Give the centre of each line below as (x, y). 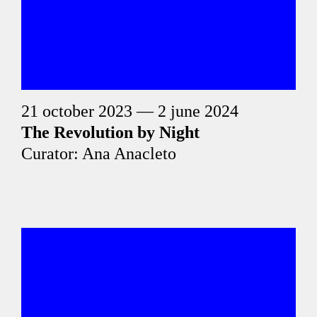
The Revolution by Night (110, 132)
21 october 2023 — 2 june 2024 (130, 111)
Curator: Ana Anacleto (99, 154)
